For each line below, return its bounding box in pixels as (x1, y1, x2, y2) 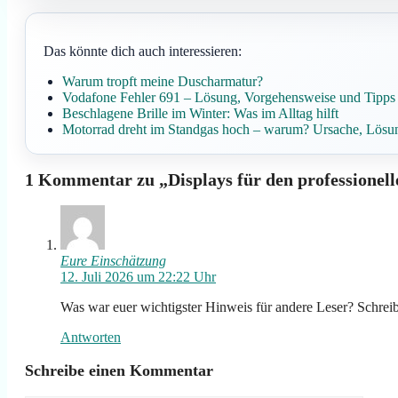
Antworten (60, 329, 121, 345)
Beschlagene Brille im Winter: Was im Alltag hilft (61, 106, 338, 122)
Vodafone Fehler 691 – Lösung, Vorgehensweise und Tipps (61, 90, 395, 106)
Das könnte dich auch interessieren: (44, 44, 242, 60)
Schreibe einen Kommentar (25, 361, 213, 379)
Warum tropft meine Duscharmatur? (61, 74, 263, 90)
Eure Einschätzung (60, 252, 166, 268)
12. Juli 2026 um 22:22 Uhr (60, 268, 216, 284)
